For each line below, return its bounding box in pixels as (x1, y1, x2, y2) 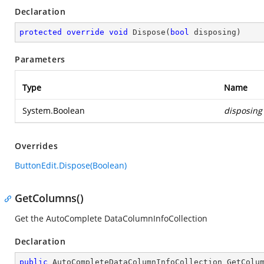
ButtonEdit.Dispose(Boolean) (15, 160, 127, 171)
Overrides (15, 140, 58, 151)
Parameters (15, 54, 65, 65)
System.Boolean (22, 105, 85, 116)
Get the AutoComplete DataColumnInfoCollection (15, 213, 207, 224)
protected (19, 28, 62, 37)
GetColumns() (15, 191, 84, 205)
